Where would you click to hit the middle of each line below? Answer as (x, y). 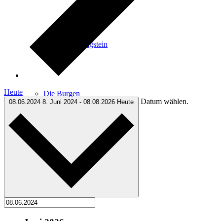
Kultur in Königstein (75, 44)
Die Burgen (62, 93)
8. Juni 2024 (61, 102)
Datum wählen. (165, 102)
